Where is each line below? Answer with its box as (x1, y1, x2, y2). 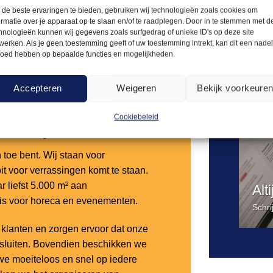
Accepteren (13, 82, 62, 93)
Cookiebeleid (114, 112, 159, 121)
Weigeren (116, 82, 157, 93)
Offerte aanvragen (43, 3, 118, 13)
